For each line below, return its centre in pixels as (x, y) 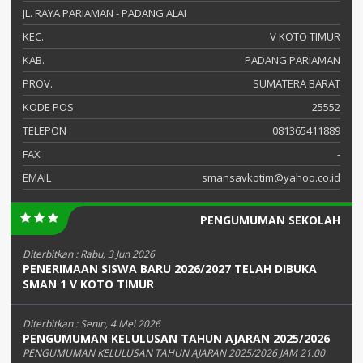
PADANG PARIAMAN (293, 60)
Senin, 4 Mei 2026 (120, 324)
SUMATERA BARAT (297, 84)
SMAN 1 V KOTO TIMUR (88, 284)
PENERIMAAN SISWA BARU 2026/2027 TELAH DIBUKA (170, 269)
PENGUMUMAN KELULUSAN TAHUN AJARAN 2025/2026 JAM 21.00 (174, 353)
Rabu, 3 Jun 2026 (117, 254)
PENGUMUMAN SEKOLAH (270, 220)
